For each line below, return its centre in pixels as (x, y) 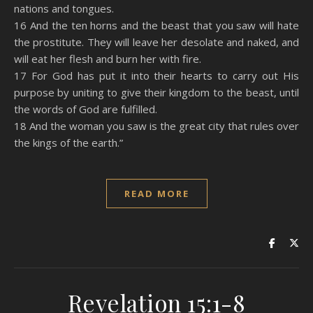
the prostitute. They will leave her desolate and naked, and (156, 42)
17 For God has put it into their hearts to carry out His (156, 75)
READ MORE (156, 194)
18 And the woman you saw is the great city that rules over (156, 126)
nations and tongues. (64, 8)
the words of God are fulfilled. (86, 109)
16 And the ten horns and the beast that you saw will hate (156, 25)
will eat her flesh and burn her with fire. (108, 59)
